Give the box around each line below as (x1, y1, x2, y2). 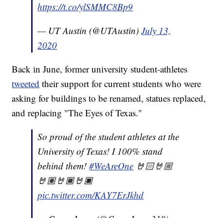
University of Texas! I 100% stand (37, 145, 163, 158)
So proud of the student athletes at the (37, 130, 180, 143)
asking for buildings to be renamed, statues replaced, (12, 92, 206, 105)
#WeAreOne (89, 160, 134, 172)
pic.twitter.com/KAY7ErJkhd (37, 189, 144, 201)
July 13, (141, 24, 171, 37)
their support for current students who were (39, 77, 201, 90)
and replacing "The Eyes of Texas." (12, 107, 143, 119)
